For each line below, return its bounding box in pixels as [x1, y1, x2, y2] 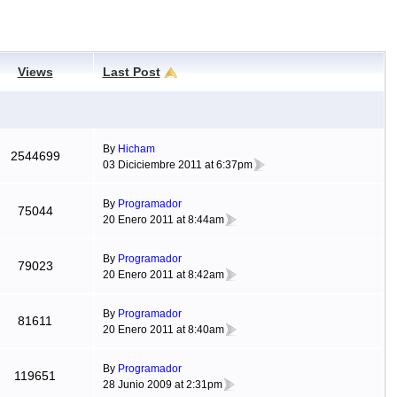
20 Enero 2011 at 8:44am [102, 213, 224, 226]
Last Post [102, 65, 160, 79]
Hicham [117, 143, 155, 155]
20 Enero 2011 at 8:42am [102, 268, 224, 281]
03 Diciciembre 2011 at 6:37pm [102, 158, 253, 171]
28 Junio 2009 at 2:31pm [102, 378, 222, 391]
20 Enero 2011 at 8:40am [102, 323, 224, 336]
